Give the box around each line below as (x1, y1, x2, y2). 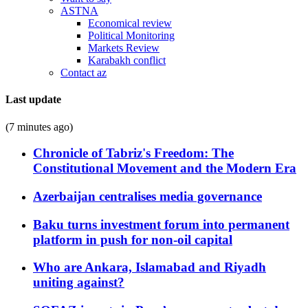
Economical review (88, 17, 172, 29)
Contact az (60, 67, 107, 78)
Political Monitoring (88, 30, 175, 41)
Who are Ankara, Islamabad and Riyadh (33, 260, 266, 275)
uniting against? (33, 275, 124, 290)
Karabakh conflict (88, 54, 166, 66)
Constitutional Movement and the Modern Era (33, 161, 296, 176)
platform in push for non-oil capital (33, 232, 232, 247)
